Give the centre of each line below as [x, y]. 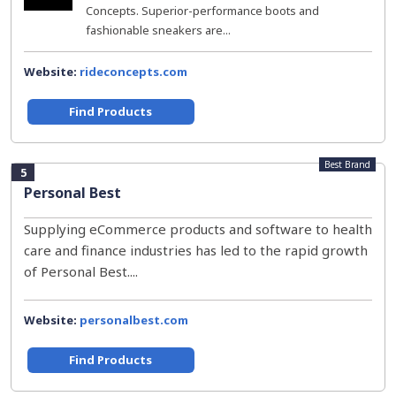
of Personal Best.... [81, 271]
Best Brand [347, 164]
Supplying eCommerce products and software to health [198, 229]
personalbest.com [134, 320]
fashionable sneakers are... [158, 30]
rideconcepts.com [133, 72]
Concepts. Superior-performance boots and [202, 11]
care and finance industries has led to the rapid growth [196, 250]
